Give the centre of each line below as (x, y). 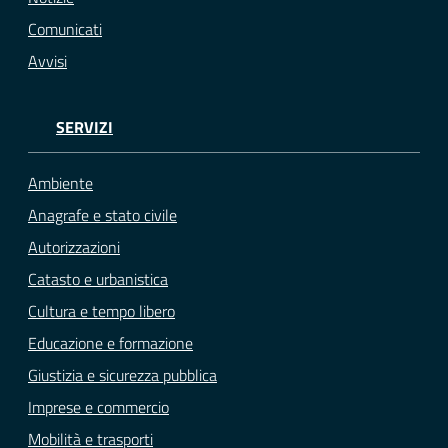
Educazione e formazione (110, 342)
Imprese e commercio (98, 406)
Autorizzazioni (74, 246)
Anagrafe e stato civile (102, 214)
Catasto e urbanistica (98, 278)
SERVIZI (84, 127)
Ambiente (60, 182)
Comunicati (65, 29)
